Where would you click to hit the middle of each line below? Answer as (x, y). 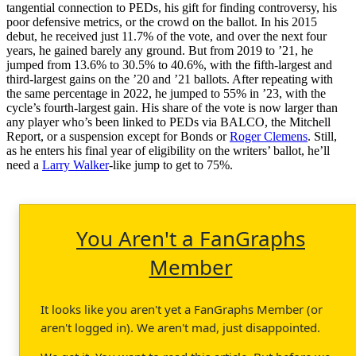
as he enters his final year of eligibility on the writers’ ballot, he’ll (168, 150)
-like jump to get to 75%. (171, 164)
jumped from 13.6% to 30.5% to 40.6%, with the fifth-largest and (169, 64)
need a (24, 164)
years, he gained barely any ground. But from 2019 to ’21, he (160, 50)
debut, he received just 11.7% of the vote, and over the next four (166, 36)
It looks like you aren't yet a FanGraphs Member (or (182, 309)
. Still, (322, 136)
